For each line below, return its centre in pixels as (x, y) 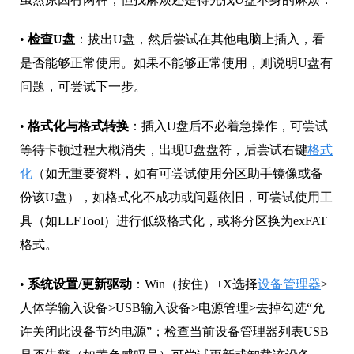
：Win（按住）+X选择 (195, 284)
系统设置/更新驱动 (80, 284)
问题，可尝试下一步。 (83, 87)
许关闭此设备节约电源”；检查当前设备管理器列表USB (174, 332)
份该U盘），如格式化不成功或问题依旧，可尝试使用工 (176, 198)
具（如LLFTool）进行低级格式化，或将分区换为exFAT (173, 221)
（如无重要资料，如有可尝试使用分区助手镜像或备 (178, 174)
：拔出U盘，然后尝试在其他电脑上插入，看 (200, 40)
